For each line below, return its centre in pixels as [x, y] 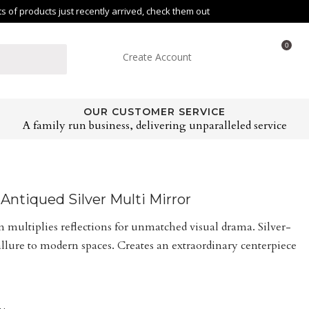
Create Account [157, 57]
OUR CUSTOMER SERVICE [154, 112]
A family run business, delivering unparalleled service [154, 126]
